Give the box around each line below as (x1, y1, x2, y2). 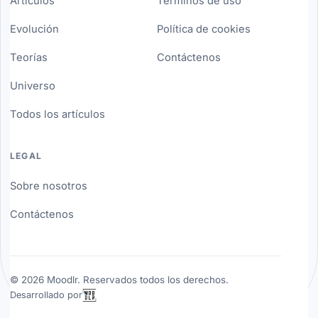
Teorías (9, 50, 48, 64)
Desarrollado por (9, 290, 82, 301)
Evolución (9, 22, 59, 35)
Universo (9, 79, 55, 92)
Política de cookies (156, 22, 251, 35)
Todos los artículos (9, 107, 105, 121)
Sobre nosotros (9, 179, 87, 192)
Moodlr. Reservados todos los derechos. (43, 274, 229, 286)
